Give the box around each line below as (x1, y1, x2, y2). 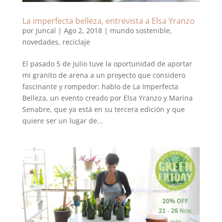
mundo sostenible (110, 26, 170, 36)
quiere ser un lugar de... (22, 116, 103, 126)
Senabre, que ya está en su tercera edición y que (22, 105, 185, 114)
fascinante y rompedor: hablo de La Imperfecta (22, 82, 178, 92)
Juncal (35, 26, 56, 36)
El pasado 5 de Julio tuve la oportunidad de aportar (22, 59, 192, 69)
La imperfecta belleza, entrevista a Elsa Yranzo (22, 15, 195, 27)
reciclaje (62, 37, 90, 47)
